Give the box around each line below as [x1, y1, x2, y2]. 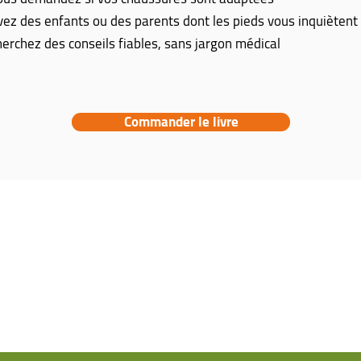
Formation [100, 303, 161, 329]
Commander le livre [123, 109, 239, 135]
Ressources [100, 280, 168, 306]
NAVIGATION [98, 201, 171, 226]
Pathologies [100, 235, 170, 261]
